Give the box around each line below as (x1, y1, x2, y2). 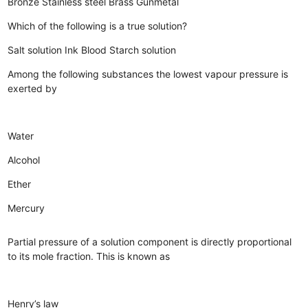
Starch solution (109, 43, 177, 56)
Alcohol (8, 153, 41, 166)
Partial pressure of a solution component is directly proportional (8, 235, 292, 247)
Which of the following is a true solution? (8, 19, 188, 32)
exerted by (8, 82, 58, 94)
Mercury (8, 201, 45, 214)
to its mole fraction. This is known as (8, 250, 170, 262)
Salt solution (8, 43, 63, 56)
